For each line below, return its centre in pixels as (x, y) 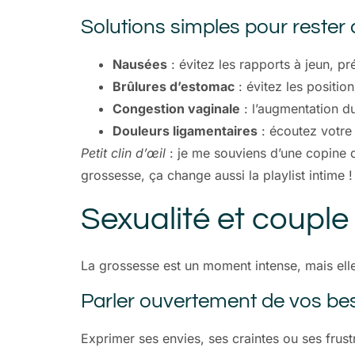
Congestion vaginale (176, 108)
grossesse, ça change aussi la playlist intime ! (217, 175)
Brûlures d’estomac (174, 86)
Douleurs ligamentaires (185, 130)
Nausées (140, 64)
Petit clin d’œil (123, 153)
